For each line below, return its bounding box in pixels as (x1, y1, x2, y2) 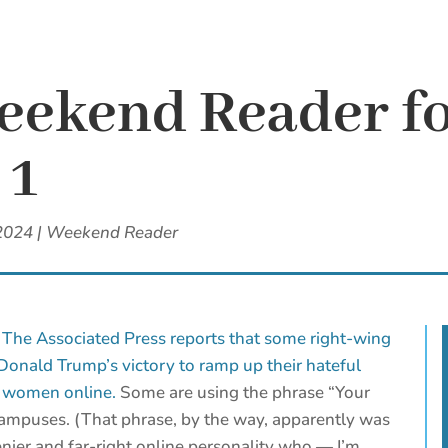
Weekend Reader (46, 221, 178, 245)
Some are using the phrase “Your (116, 381, 371, 405)
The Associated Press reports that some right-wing (2, 327, 392, 351)
